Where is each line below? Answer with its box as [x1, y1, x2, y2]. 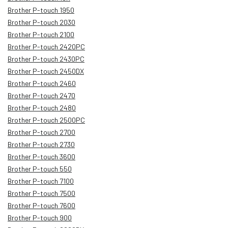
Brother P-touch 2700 [8, 127, 75, 136]
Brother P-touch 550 [8, 164, 72, 173]
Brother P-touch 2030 [8, 17, 75, 26]
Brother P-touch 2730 [8, 139, 75, 149]
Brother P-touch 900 [8, 213, 72, 222]
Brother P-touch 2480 [8, 103, 76, 112]
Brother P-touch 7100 [8, 176, 74, 185]
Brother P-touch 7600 [8, 201, 75, 210]
